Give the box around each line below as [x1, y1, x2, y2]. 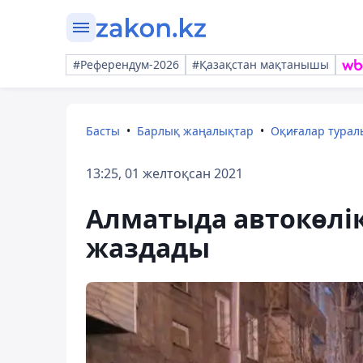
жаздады [86, 230, 210, 265]
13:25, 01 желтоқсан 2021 [86, 164, 243, 182]
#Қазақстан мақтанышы [192, 57, 329, 72]
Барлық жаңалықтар [137, 123, 254, 139]
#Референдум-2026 [73, 57, 179, 72]
